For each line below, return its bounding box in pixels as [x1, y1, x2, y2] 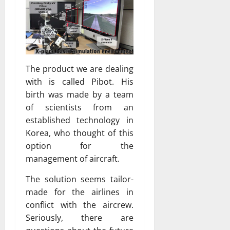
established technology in [26, 114, 133, 126]
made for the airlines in [26, 186, 133, 198]
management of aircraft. [26, 152, 120, 164]
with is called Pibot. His [26, 75, 133, 87]
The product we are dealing [26, 63, 133, 74]
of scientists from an [26, 101, 133, 113]
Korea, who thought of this [26, 127, 133, 139]
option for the [26, 140, 133, 151]
